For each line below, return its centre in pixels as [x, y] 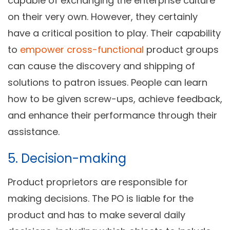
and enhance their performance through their [112, 116]
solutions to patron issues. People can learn [108, 83]
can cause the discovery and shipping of [101, 66]
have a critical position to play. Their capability [114, 33]
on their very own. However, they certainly [103, 17]
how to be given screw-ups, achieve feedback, [115, 99]
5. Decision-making [67, 159]
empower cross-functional [82, 50]
